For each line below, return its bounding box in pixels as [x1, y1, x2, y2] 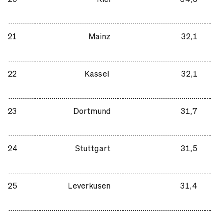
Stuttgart [75, 142, 110, 153]
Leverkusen [68, 180, 110, 191]
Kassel [84, 68, 110, 79]
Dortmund [73, 105, 110, 116]
